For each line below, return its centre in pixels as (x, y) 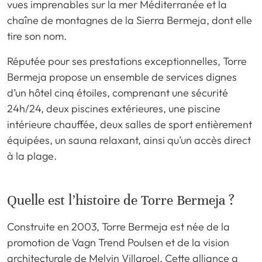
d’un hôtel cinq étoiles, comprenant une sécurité (118, 92)
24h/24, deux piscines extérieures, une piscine (114, 108)
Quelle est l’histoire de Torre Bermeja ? (121, 200)
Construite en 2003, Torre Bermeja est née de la (118, 226)
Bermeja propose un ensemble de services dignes (122, 77)
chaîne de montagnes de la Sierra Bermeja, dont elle (130, 20)
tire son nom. (37, 36)
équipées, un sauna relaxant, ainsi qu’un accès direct (129, 140)
